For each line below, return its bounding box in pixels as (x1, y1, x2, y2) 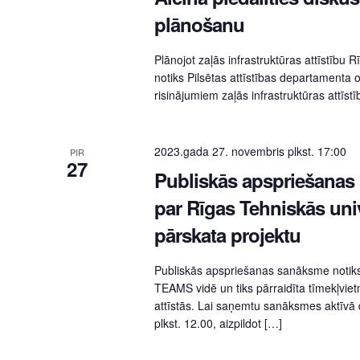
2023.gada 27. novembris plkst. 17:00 (153, 143, 346, 160)
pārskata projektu (153, 221, 301, 249)
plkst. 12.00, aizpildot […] (153, 315, 282, 332)
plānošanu (153, 10, 244, 39)
